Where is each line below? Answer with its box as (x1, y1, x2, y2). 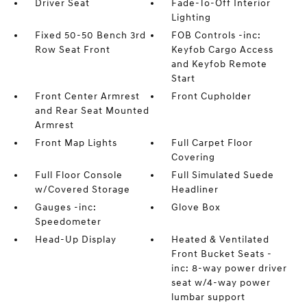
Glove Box (171, 201, 221, 213)
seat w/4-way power (171, 277, 271, 288)
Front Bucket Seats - (171, 248, 273, 260)
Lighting (171, 12, 212, 23)
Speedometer (34, 216, 101, 228)
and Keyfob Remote (171, 58, 268, 70)
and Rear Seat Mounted (34, 105, 149, 116)
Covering (171, 151, 216, 163)
